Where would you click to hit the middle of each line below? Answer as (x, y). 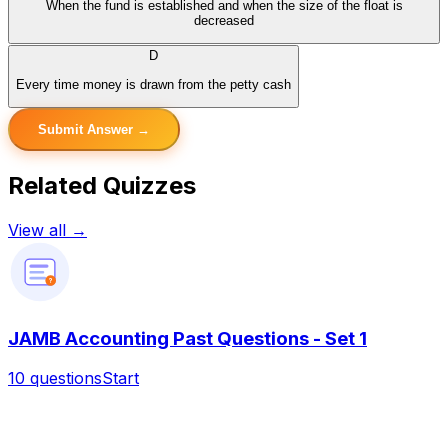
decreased (224, 21)
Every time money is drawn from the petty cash (153, 84)
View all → (47, 229)
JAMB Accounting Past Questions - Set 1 (187, 338)
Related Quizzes (102, 185)
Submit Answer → (94, 130)
